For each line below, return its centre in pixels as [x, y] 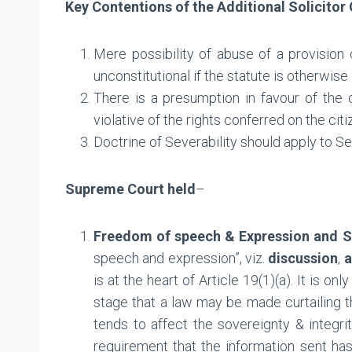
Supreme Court [115, 189]
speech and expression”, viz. [179, 258]
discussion [302, 258]
